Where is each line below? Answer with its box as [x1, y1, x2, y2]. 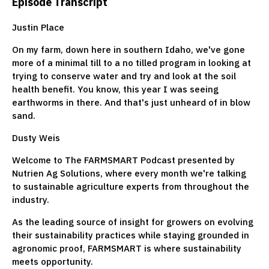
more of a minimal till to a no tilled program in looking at [12, 56, 251, 68]
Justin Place [12, 21, 64, 33]
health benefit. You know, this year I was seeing [12, 83, 219, 95]
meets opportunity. [12, 255, 93, 267]
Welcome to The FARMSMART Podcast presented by [12, 154, 235, 166]
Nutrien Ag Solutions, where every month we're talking [12, 167, 246, 179]
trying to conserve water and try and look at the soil [12, 70, 236, 82]
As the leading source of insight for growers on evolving [12, 216, 253, 228]
